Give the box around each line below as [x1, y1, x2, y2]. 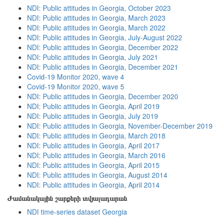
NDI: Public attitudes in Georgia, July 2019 [27, 111, 158, 121]
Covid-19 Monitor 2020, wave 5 [27, 82, 124, 91]
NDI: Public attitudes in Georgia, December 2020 [27, 91, 178, 101]
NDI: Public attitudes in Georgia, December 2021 [27, 62, 178, 72]
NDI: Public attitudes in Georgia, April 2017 [27, 140, 160, 150]
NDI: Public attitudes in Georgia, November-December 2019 [27, 121, 213, 131]
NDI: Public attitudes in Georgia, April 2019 [27, 101, 160, 111]
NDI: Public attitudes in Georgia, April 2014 [27, 180, 160, 190]
